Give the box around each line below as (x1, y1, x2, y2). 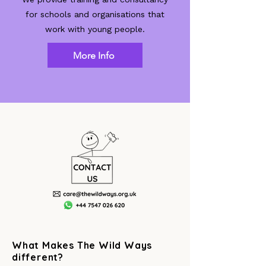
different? (12, 251, 64, 263)
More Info (73, 49, 115, 61)
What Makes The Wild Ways (12, 239, 153, 251)
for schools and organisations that (26, 9, 164, 19)
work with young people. (45, 24, 145, 34)
